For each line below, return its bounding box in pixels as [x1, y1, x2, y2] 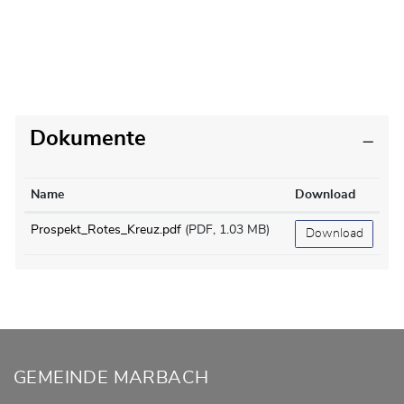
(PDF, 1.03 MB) [185, 224, 270, 236]
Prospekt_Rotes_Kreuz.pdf [31, 224, 181, 236]
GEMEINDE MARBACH [14, 369, 209, 387]
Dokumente [30, 128, 146, 150]
